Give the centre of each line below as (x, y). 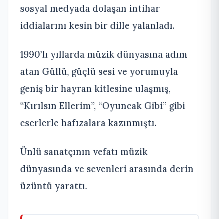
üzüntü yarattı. (54, 186)
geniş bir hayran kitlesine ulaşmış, (95, 88)
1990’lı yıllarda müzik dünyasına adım (104, 54)
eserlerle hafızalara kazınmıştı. (88, 122)
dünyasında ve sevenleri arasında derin (107, 168)
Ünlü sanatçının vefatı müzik (84, 151)
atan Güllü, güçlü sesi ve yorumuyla (99, 71)
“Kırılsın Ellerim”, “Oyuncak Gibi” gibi (103, 105)
